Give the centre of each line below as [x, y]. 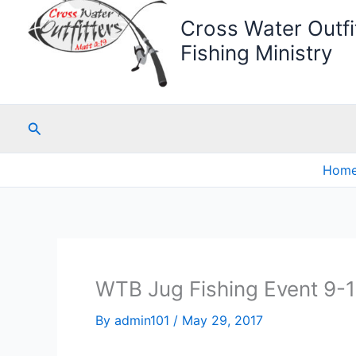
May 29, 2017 [222, 321]
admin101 [144, 321]
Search [50, 126]
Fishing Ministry [256, 53]
